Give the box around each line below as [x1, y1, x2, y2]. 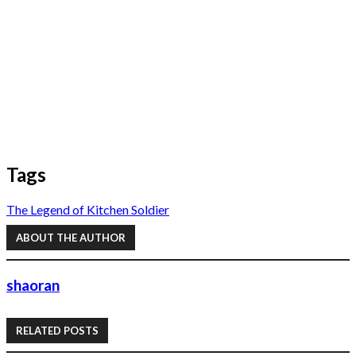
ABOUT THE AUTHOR [16, 231, 126, 245]
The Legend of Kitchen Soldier [6, 201, 169, 217]
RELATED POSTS [16, 323, 99, 337]
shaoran [6, 277, 60, 295]
